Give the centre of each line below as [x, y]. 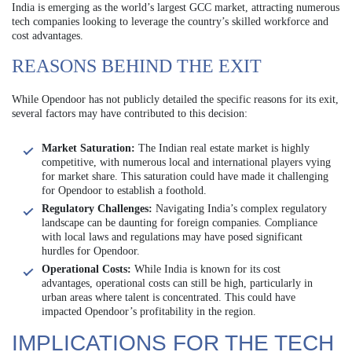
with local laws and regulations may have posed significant [172, 236]
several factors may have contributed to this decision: [130, 113]
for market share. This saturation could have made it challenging [185, 176]
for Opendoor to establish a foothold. [124, 190]
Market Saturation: [88, 148]
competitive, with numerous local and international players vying [186, 162]
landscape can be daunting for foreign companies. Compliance [180, 222]
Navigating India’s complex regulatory [240, 208]
